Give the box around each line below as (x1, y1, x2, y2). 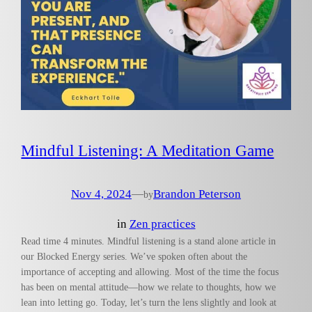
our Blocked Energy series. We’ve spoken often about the (21, 250, 248, 262)
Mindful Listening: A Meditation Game (21, 141, 274, 160)
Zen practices (129, 217, 196, 231)
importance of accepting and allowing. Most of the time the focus (21, 265, 279, 277)
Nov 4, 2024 (71, 187, 132, 201)
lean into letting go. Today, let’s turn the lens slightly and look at (21, 296, 277, 308)
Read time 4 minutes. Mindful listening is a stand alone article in (21, 235, 276, 247)
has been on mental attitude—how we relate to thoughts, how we (21, 281, 276, 292)
